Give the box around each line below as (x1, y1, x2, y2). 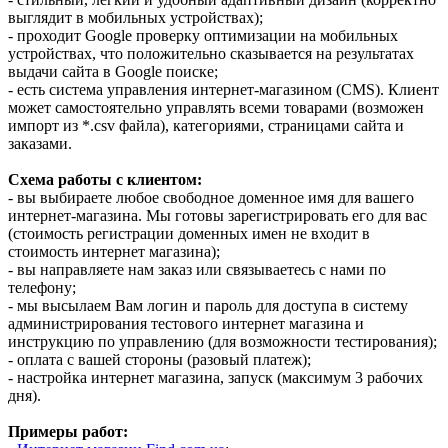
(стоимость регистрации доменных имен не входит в (8, 224, 370, 242)
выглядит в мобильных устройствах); (8, 8, 263, 26)
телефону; (8, 278, 76, 296)
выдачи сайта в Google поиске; (8, 62, 218, 80)
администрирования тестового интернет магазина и (8, 314, 364, 332)
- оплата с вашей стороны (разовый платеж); (8, 350, 311, 368)
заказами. (8, 134, 72, 152)
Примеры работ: (8, 422, 128, 440)
